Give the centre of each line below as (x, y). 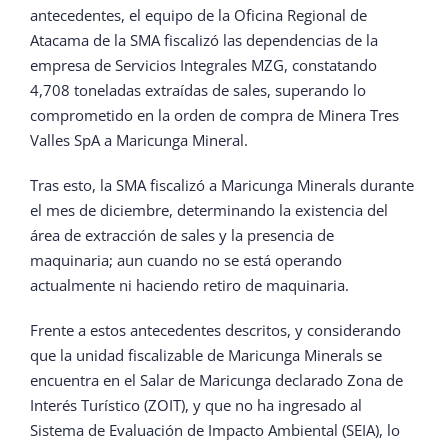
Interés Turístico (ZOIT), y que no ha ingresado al (196, 405)
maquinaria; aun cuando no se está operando (186, 260)
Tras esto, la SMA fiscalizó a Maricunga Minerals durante (222, 185)
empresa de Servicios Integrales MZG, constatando (203, 65)
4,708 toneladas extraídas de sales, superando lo (198, 90)
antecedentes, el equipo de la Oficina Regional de (198, 15)
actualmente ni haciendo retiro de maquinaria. (189, 285)
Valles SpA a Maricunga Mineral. (139, 140)
